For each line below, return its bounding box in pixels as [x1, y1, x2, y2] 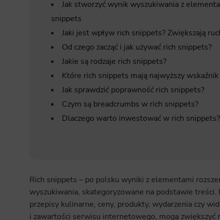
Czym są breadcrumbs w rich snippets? [61, 98, 198, 110]
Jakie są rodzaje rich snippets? [61, 55, 166, 67]
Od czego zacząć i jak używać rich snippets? [61, 41, 212, 53]
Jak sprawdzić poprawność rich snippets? [61, 84, 204, 95]
